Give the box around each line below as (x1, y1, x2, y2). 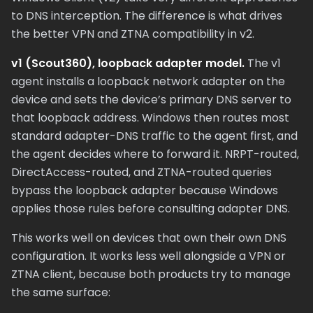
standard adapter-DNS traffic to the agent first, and (11, 128, 298, 144)
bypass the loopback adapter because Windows (11, 182, 278, 198)
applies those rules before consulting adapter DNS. (11, 201, 290, 217)
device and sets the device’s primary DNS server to (11, 92, 291, 108)
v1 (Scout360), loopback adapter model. (11, 55, 245, 71)
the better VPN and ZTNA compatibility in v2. (11, 26, 254, 42)
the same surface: (11, 284, 110, 300)
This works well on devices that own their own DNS (11, 230, 286, 246)
